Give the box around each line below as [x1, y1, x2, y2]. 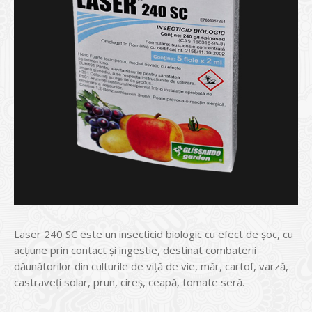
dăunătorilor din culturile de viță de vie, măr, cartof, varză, [14, 259, 288, 273]
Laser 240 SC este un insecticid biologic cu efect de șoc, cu [14, 227, 293, 241]
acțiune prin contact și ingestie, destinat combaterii [14, 243, 256, 257]
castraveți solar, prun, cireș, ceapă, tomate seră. [14, 275, 244, 289]
